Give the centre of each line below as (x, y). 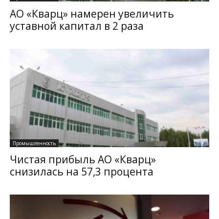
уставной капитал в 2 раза (77, 26)
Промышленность (34, 143)
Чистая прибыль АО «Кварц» (83, 160)
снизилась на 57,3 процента (82, 172)
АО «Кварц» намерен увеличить (92, 13)
